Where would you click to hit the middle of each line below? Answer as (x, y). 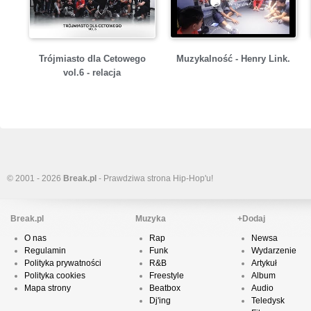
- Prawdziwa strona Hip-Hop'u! (155, 179)
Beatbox (165, 288)
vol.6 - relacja (92, 73)
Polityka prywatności (63, 263)
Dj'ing (160, 301)
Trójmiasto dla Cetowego (92, 59)
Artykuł (264, 263)
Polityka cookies (55, 276)
